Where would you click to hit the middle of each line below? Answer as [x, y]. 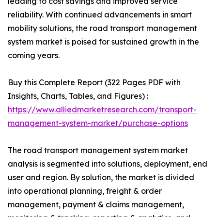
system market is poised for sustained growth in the [103, 42]
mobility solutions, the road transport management [102, 28]
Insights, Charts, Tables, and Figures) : [78, 96]
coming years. [34, 55]
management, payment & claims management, [96, 204]
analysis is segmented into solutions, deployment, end [108, 164]
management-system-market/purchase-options [98, 123]
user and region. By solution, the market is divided [101, 177]
